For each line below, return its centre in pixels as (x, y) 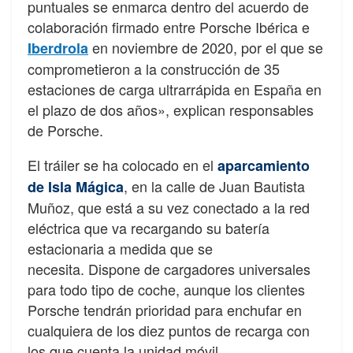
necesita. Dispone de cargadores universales (169, 269)
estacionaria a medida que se (120, 249)
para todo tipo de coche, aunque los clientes (166, 290)
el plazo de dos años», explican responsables (171, 110)
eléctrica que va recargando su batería (149, 228)
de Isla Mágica (76, 187)
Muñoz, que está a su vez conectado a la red (169, 208)
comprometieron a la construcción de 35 (154, 69)
